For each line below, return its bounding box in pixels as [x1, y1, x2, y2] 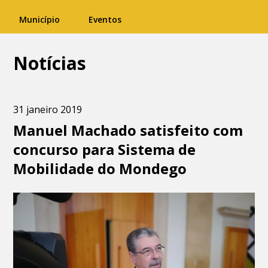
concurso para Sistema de [13, 139, 196, 159]
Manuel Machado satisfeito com [13, 120, 243, 140]
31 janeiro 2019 [13, 103, 83, 116]
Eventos [89, 14, 121, 25]
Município [19, 14, 60, 25]
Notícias [13, 51, 87, 75]
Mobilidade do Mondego [13, 159, 187, 178]
